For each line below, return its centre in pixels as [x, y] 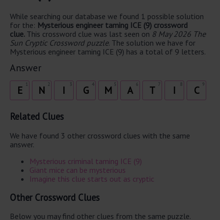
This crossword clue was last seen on [89, 34]
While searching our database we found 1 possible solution [107, 16]
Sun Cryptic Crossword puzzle [59, 42]
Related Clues [37, 117]
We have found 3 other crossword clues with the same [100, 136]
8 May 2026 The [179, 34]
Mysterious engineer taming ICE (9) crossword [112, 25]
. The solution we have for [152, 42]
